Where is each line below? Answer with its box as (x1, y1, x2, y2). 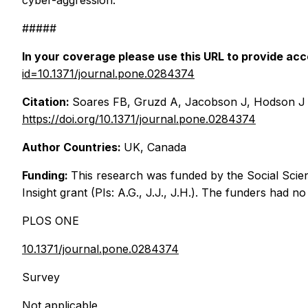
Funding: (22, 168, 71, 183)
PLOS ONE (22, 214, 79, 228)
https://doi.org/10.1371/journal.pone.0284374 (22, 112, 256, 126)
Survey (22, 270, 60, 285)
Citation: (22, 95, 72, 109)
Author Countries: (22, 140, 124, 155)
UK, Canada (124, 140, 186, 155)
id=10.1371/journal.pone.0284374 (22, 67, 195, 81)
